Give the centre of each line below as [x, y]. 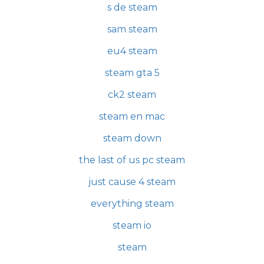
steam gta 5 [132, 73]
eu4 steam [132, 51]
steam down [132, 138]
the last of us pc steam [132, 160]
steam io [132, 226]
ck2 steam [132, 95]
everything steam [132, 204]
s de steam [132, 8]
